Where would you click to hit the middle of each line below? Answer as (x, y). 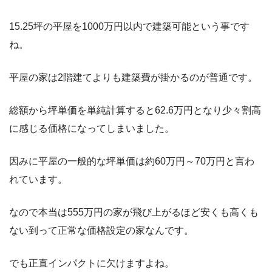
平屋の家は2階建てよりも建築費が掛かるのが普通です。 (133, 78)
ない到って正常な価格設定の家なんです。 (101, 231)
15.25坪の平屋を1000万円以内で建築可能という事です (129, 27)
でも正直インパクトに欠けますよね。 (92, 263)
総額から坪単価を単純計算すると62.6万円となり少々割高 (135, 110)
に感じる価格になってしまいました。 (92, 129)
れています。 (38, 180)
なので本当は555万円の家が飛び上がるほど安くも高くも (134, 212)
